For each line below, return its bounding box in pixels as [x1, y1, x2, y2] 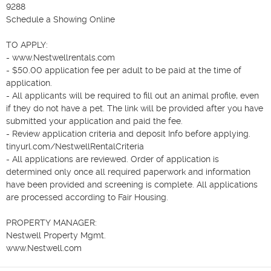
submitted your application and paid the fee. [6, 116, 183, 126]
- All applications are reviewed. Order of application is [6, 154, 219, 164]
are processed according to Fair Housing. [6, 192, 168, 202]
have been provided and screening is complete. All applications [6, 179, 258, 189]
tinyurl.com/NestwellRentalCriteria [6, 141, 144, 151]
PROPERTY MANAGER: [6, 217, 97, 227]
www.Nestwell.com [6, 243, 82, 253]
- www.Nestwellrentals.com [6, 52, 115, 62]
